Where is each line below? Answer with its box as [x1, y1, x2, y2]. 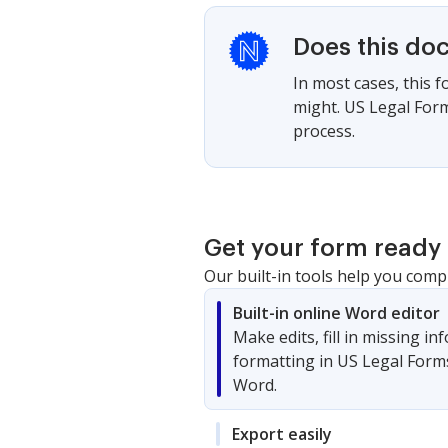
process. [293, 119, 355, 142]
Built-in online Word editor [233, 301, 440, 324]
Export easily [232, 422, 332, 445]
